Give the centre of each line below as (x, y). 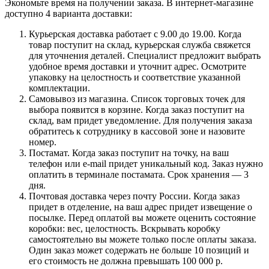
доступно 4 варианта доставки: (68, 13)
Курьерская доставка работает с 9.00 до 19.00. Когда (135, 34)
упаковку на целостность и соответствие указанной (135, 77)
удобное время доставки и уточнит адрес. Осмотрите (138, 66)
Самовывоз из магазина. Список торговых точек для (137, 98)
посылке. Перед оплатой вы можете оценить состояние (142, 217)
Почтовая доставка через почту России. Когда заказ (134, 196)
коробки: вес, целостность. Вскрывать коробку (125, 228)
